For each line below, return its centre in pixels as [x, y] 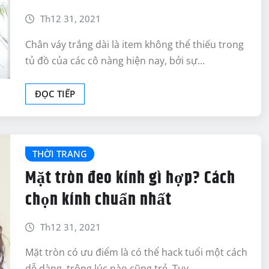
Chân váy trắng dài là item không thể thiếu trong [134, 44]
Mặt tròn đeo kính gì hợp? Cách [130, 178]
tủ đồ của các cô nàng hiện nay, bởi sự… [115, 60]
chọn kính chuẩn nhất [98, 200]
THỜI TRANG [60, 153]
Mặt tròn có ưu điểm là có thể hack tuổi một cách [136, 252]
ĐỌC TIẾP [55, 93]
